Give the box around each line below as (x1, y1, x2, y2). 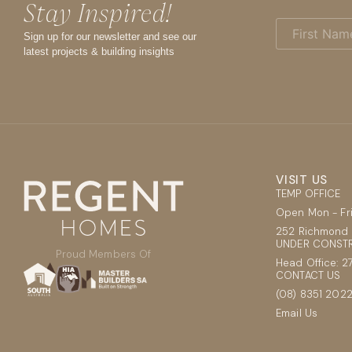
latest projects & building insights (24, 46, 174, 57)
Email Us (276, 306, 318, 320)
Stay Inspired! (24, 2, 171, 25)
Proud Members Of (56, 247, 152, 261)
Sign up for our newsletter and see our (24, 31, 196, 42)
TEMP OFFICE (276, 187, 341, 200)
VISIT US (276, 172, 328, 188)
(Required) (277, 43, 330, 56)
